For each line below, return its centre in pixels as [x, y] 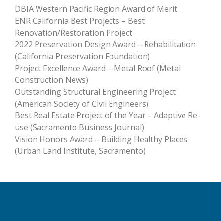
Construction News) [52, 80]
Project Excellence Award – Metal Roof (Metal [98, 68]
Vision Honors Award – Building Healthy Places [101, 139]
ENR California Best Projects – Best [80, 20]
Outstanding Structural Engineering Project [95, 92]
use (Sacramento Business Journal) [79, 127]
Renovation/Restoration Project [74, 32]
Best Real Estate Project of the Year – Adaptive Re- [108, 115]
